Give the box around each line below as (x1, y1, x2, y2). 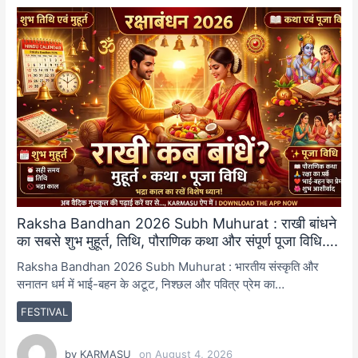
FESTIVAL (21, 305, 69, 319)
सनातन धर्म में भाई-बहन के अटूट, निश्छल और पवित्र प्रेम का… (17, 276, 285, 292)
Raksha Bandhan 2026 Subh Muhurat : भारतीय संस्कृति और (17, 259, 320, 275)
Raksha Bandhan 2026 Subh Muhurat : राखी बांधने (17, 215, 337, 233)
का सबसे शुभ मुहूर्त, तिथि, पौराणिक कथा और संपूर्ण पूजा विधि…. (17, 233, 339, 250)
